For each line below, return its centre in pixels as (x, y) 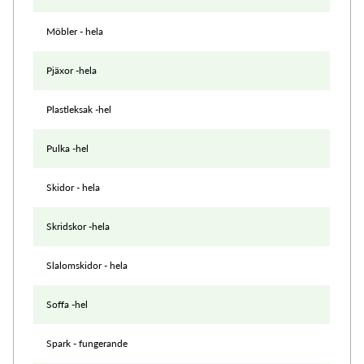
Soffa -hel (67, 304)
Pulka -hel (67, 148)
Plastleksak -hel (79, 109)
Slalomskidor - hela (87, 265)
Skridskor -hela (78, 226)
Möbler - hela (75, 31)
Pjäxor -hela (71, 70)
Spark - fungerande (87, 343)
